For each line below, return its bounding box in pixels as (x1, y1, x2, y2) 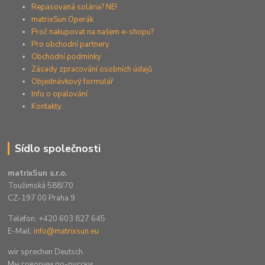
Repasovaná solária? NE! (31, 1, 118, 12)
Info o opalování (31, 88, 88, 99)
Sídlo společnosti (14, 141, 101, 156)
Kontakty (31, 101, 62, 112)
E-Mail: (8, 226, 34, 237)
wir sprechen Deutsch (8, 247, 83, 258)
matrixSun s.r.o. (8, 168, 67, 179)
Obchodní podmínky (31, 51, 102, 62)
